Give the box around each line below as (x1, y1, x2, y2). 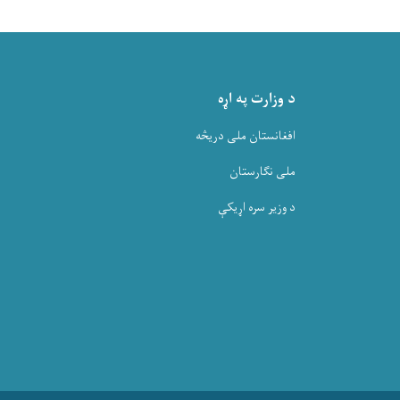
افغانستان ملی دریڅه (196, 124, 296, 147)
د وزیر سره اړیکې (218, 196, 296, 219)
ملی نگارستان (229, 160, 296, 183)
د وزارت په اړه (218, 86, 296, 112)
